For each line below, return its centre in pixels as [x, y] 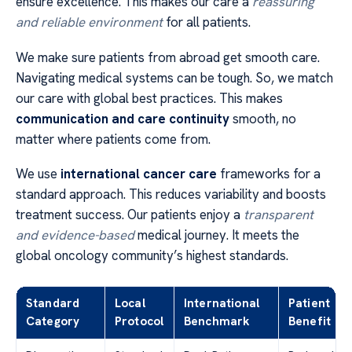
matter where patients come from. [113, 139]
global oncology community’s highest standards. [152, 256]
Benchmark [217, 322]
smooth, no [263, 118]
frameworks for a [269, 174]
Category [53, 322]
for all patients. [207, 22]
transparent [279, 215]
